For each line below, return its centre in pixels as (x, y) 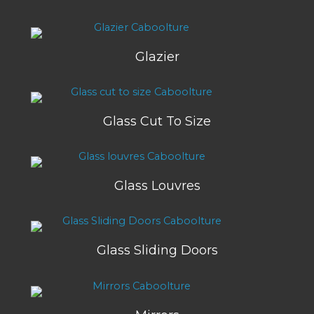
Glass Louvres (157, 186)
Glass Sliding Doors (157, 251)
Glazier (157, 57)
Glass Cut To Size (157, 122)
